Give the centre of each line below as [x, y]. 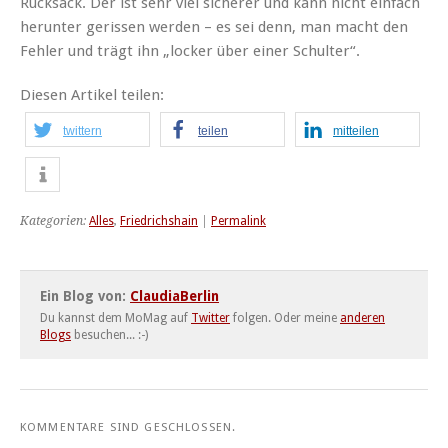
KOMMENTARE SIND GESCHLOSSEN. [128, 426]
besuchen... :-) [109, 334]
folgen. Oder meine [285, 317]
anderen [362, 317]
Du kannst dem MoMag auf [115, 317]
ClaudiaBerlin [174, 295]
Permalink [238, 220]
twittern [82, 130]
